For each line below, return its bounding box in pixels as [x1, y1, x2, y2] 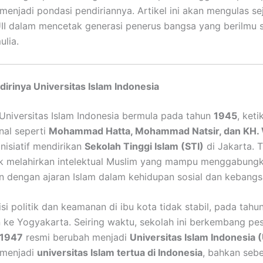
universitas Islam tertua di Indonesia [37, 247, 203, 259]
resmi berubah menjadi [23, 231, 130, 244]
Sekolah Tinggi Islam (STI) [85, 140, 204, 152]
